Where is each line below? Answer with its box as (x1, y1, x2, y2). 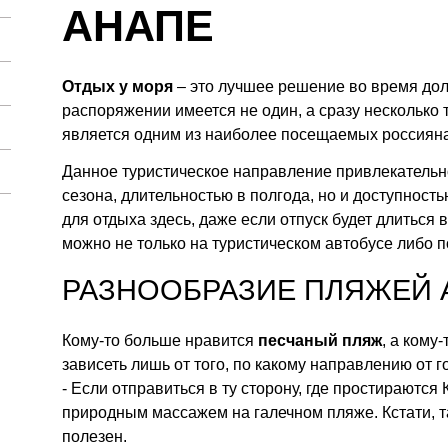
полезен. (62, 428, 128, 446)
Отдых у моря (62, 78, 174, 96)
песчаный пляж (258, 332, 383, 350)
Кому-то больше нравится (62, 332, 259, 350)
